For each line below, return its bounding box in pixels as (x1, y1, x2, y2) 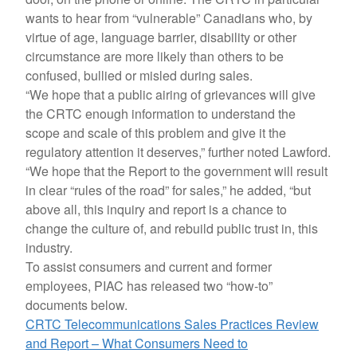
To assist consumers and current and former (25, 257, 272, 276)
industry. (25, 238, 73, 257)
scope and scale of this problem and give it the (25, 124, 286, 142)
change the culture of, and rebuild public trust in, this (25, 219, 318, 237)
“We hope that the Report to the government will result (25, 162, 328, 180)
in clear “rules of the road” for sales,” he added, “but (25, 181, 311, 199)
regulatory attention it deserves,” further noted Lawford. (25, 143, 331, 161)
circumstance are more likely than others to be (25, 47, 284, 65)
